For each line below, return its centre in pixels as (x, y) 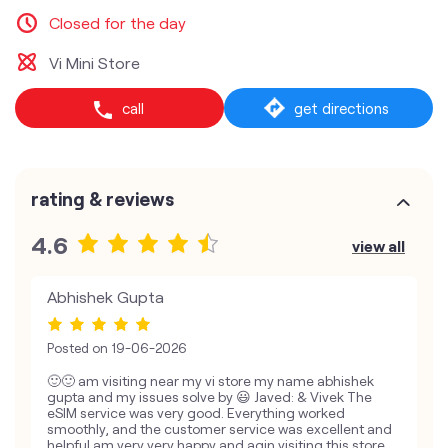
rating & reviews (102, 198)
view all (378, 245)
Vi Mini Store (94, 62)
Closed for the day (117, 22)
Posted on (77, 348)
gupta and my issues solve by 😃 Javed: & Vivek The (209, 397)
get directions (341, 108)
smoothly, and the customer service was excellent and (219, 429)
